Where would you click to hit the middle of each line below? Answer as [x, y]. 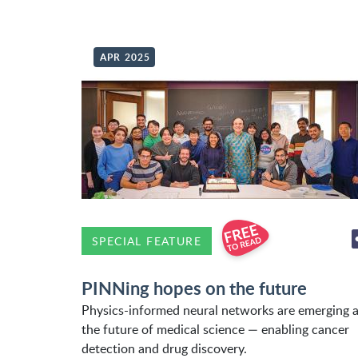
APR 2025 [125, 57]
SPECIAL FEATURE [147, 241]
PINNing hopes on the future [194, 288]
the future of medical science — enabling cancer [215, 329]
